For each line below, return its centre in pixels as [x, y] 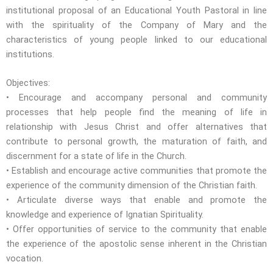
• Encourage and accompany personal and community [136, 97]
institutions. [31, 54]
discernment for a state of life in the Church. [96, 156]
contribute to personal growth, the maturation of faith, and [136, 141]
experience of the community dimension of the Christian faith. [132, 185]
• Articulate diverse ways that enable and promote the [136, 200]
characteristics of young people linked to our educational [136, 39]
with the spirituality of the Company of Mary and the [136, 25]
